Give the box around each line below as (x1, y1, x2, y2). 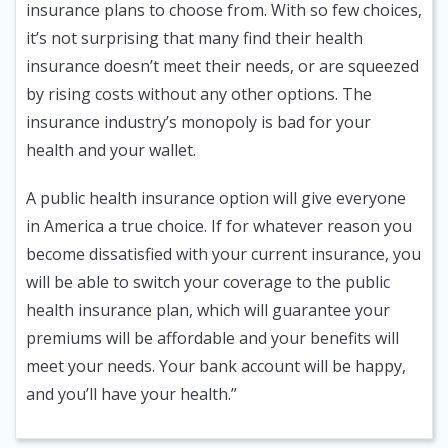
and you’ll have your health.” (26, 383, 237, 406)
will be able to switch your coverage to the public (26, 271, 390, 294)
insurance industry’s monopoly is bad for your (26, 111, 371, 134)
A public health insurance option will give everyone (26, 187, 406, 210)
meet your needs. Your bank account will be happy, (26, 355, 406, 378)
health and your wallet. (26, 139, 196, 162)
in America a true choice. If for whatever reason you (26, 215, 412, 238)
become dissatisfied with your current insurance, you (26, 243, 421, 266)
